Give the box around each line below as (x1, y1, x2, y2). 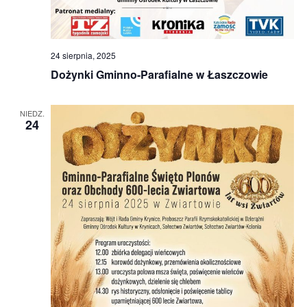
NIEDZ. (19, 108, 45, 119)
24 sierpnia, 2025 (50, 49, 116, 62)
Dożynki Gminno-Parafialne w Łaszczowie (50, 66, 268, 83)
